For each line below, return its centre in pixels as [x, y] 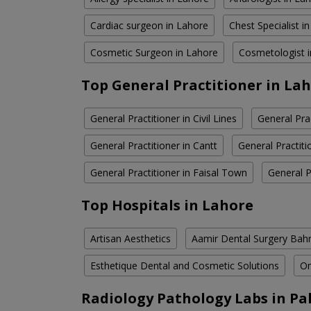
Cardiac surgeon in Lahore [149, 26]
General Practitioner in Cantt [154, 146]
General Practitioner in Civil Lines [163, 119]
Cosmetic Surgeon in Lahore [154, 53]
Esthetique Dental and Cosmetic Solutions [185, 266]
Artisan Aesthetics [131, 239]
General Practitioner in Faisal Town [169, 173]
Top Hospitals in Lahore [167, 205]
